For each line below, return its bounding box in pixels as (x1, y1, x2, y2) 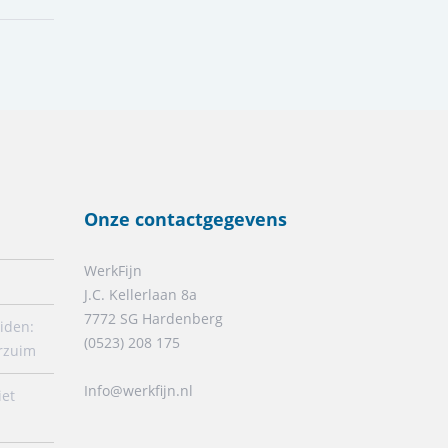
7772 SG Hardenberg (83, 308, 223, 328)
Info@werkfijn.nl (83, 380, 193, 400)
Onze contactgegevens (83, 206, 287, 231)
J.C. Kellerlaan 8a (83, 284, 197, 304)
